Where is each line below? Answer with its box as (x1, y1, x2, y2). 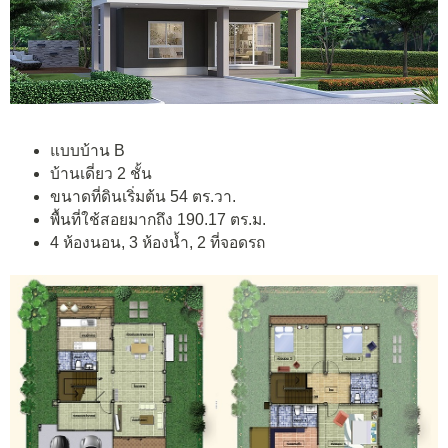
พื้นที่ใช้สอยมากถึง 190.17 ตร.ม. (50, 211, 266, 229)
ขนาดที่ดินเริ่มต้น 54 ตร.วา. (50, 188, 236, 206)
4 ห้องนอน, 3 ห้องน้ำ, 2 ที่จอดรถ (50, 234, 265, 252)
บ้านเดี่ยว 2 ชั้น (50, 165, 152, 183)
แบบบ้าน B (50, 142, 125, 160)
